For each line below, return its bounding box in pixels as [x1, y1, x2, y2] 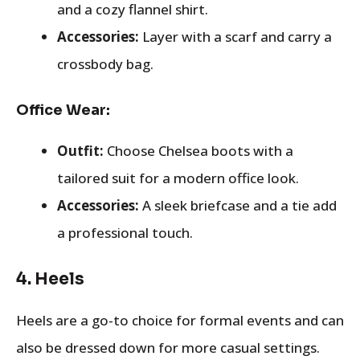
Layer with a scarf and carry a [139, 27, 332, 46]
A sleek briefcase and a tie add [139, 195, 337, 215]
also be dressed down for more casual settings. [16, 338, 320, 357]
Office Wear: [16, 100, 110, 119]
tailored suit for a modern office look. [57, 168, 299, 187]
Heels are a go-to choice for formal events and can [16, 311, 344, 329]
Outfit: [57, 141, 104, 160]
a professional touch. [57, 223, 193, 242]
